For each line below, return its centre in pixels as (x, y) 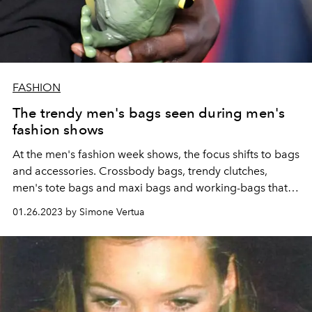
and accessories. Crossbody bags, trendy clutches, (140, 171)
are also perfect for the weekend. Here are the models (149, 204)
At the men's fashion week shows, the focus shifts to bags (156, 154)
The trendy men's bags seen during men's (149, 112)
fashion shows (58, 129)
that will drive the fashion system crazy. (110, 221)
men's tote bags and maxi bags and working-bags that (150, 187)
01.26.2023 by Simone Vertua (78, 212)
